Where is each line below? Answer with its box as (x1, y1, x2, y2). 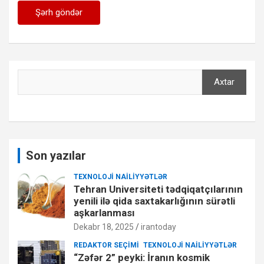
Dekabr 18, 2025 (74, 222, 134, 232)
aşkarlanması (74, 206, 135, 219)
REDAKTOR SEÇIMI (74, 240, 139, 249)
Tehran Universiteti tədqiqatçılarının (74, 183, 243, 195)
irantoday (141, 222, 176, 232)
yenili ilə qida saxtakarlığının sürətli (74, 194, 235, 207)
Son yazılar (26, 148, 86, 163)
